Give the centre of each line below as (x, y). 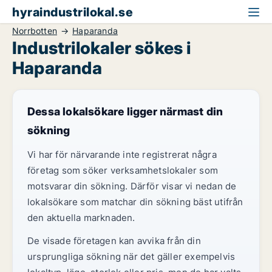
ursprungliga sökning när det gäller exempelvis (131, 257)
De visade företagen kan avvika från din (114, 241)
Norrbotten (35, 31)
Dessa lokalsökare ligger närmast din (125, 111)
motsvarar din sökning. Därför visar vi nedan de (132, 186)
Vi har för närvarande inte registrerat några (122, 155)
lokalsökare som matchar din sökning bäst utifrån (135, 202)
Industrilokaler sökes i (102, 48)
